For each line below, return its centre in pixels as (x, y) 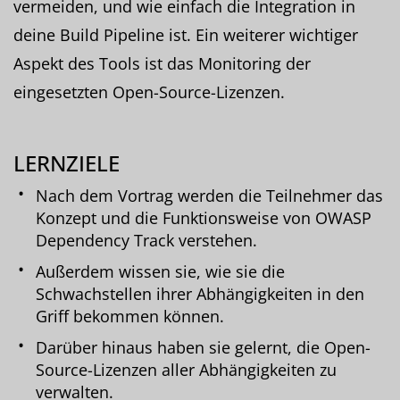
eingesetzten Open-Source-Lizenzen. (149, 92)
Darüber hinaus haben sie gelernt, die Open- (203, 347)
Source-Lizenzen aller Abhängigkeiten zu (186, 369)
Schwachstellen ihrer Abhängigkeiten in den (200, 293)
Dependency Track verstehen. (146, 240)
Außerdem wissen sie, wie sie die (160, 271)
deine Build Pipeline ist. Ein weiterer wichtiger (186, 34)
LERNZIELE (67, 162)
